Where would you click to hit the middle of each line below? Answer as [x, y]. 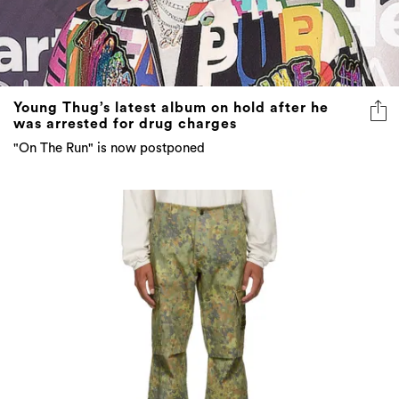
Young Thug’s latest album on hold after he [171, 107]
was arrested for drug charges [125, 123]
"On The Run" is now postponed [109, 148]
